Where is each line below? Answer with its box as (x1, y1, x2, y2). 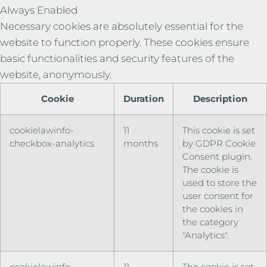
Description (193, 92, 247, 104)
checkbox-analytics (10, 137, 94, 149)
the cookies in (182, 203, 243, 215)
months (123, 137, 158, 149)
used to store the (182, 176, 257, 188)
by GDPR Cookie (182, 137, 256, 149)
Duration (123, 92, 164, 104)
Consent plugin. (182, 150, 252, 162)
